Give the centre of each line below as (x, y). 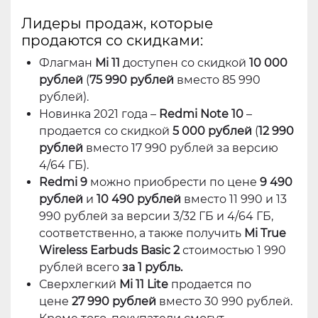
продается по (210, 285)
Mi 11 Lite (144, 285)
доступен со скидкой (185, 63)
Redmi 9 (63, 182)
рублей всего (81, 268)
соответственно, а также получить (142, 234)
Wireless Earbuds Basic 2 (109, 251)
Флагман (67, 63)
